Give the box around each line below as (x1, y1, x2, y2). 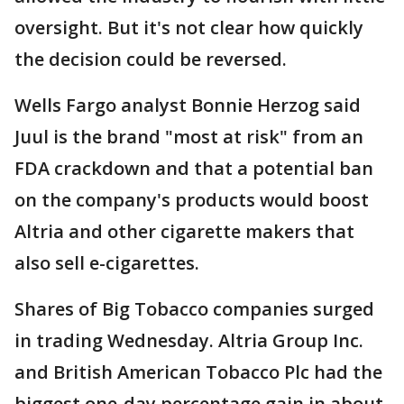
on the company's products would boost (14, 188, 369, 212)
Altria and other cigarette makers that (14, 219, 354, 243)
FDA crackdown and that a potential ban (14, 156, 373, 180)
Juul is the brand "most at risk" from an (14, 124, 363, 149)
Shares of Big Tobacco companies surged (14, 297, 374, 321)
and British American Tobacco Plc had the (14, 360, 382, 384)
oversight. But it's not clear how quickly (14, 15, 363, 40)
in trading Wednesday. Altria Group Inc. (14, 328, 363, 353)
